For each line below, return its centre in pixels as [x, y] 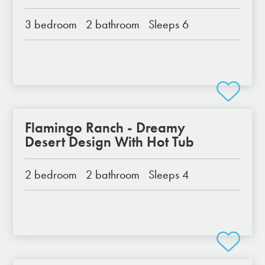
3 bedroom [51, 24]
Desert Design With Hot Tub [110, 142]
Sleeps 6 [169, 24]
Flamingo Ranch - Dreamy [105, 127]
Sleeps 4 [169, 174]
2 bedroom [51, 174]
